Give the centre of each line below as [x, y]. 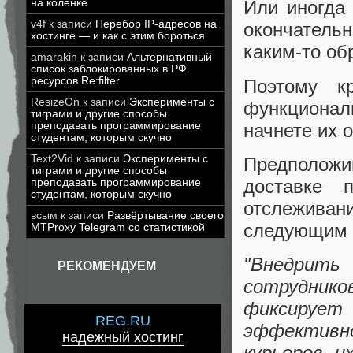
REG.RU [123, 321]
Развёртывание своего [165, 216]
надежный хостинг [123, 338]
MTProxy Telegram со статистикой [118, 227]
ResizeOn [55, 102]
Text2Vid [52, 159]
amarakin [54, 57]
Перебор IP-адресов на [156, 24]
